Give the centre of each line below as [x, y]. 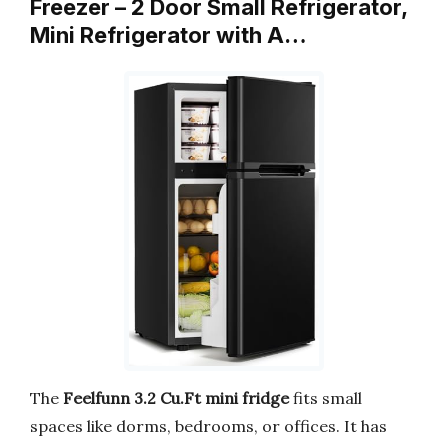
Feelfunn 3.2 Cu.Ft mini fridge [176, 397]
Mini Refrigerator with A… [168, 35]
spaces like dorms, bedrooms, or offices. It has [208, 425]
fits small [325, 397]
